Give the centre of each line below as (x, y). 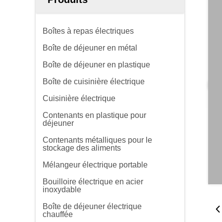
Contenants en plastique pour (94, 115)
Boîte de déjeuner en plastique (96, 65)
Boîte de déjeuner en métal (90, 48)
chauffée (58, 214)
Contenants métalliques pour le (97, 140)
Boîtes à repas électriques (88, 31)
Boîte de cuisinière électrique (94, 82)
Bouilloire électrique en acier (93, 182)
